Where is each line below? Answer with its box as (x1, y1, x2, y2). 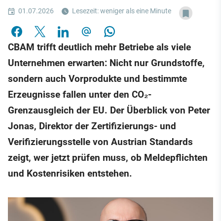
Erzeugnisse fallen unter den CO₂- (8, 89, 151, 101)
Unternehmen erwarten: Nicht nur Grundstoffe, (8, 57, 205, 69)
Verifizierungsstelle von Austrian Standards (8, 136, 193, 148)
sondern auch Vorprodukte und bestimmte (8, 73, 187, 85)
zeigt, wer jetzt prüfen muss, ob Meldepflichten (8, 152, 208, 164)
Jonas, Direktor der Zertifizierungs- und (8, 120, 176, 132)
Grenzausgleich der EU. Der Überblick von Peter (8, 105, 210, 116)
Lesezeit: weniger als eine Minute (71, 7, 171, 15)
